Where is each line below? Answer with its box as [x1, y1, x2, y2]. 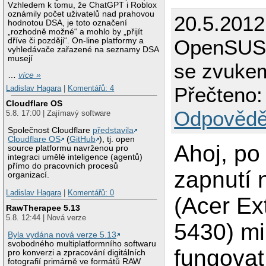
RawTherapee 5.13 [6, 203, 81, 213]
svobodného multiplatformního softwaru [8, 239, 157, 249]
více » [18, 71, 42, 80]
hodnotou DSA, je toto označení [8, 18, 128, 27]
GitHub [69, 135, 96, 144]
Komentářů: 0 [68, 188, 115, 197]
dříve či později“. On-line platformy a [8, 36, 144, 45]
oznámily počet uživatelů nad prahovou [8, 9, 155, 18]
